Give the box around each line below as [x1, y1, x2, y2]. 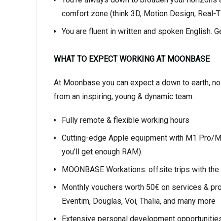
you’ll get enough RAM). [61, 147, 143, 156]
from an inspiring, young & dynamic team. [53, 92, 194, 101]
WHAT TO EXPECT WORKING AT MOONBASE [53, 54, 210, 64]
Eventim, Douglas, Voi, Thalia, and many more [61, 196, 216, 206]
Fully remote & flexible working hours [61, 115, 189, 125]
